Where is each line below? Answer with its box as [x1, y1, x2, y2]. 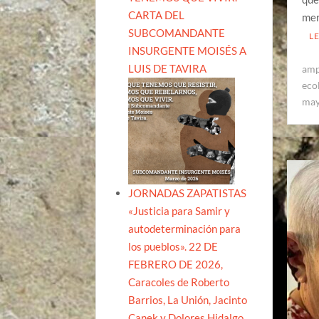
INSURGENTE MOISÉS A [128, 43, 247, 57]
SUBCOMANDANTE [128, 26, 226, 39]
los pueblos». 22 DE [128, 239, 219, 253]
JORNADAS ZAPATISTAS [128, 186, 247, 199]
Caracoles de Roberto [128, 275, 230, 288]
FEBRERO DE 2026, [128, 257, 224, 271]
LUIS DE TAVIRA [128, 61, 207, 75]
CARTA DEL [128, 8, 185, 21]
